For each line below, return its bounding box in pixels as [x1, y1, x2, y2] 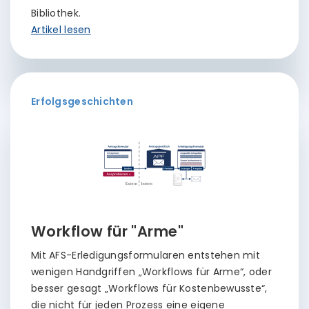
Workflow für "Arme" [31, 221, 183, 241]
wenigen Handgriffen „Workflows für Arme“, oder [31, 265, 272, 279]
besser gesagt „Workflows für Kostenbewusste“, [31, 281, 268, 295]
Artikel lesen [31, 23, 91, 37]
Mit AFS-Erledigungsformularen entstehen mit [31, 248, 261, 262]
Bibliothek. [31, 6, 81, 20]
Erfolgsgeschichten [31, 94, 134, 108]
